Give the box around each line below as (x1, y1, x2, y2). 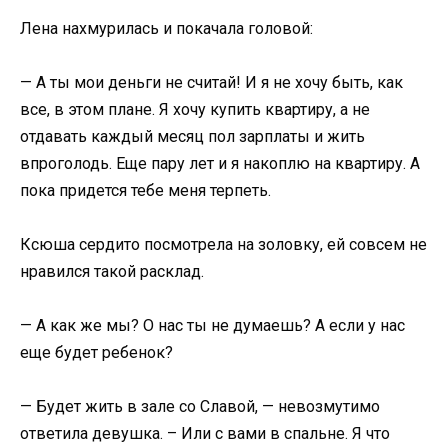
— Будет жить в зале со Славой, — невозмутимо (20, 397, 380, 417)
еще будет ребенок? (20, 343, 173, 363)
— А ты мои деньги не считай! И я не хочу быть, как (20, 72, 403, 92)
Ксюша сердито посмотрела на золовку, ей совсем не (20, 235, 427, 254)
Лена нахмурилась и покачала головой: (20, 18, 313, 38)
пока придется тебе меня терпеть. (20, 180, 271, 200)
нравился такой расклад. (20, 262, 204, 281)
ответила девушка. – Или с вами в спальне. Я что (20, 424, 390, 444)
